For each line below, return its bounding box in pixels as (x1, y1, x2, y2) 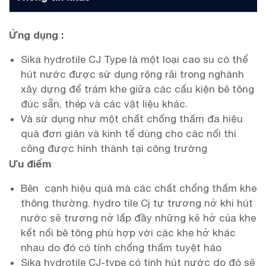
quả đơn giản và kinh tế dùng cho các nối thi (21, 128, 236, 140)
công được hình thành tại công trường (21, 142, 207, 154)
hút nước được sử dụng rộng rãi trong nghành (21, 68, 244, 80)
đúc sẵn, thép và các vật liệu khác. (21, 98, 188, 110)
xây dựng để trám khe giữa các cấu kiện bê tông (21, 83, 254, 95)
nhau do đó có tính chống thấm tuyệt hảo (21, 242, 221, 254)
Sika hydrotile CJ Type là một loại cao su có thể (21, 53, 248, 65)
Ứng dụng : (9, 28, 64, 41)
